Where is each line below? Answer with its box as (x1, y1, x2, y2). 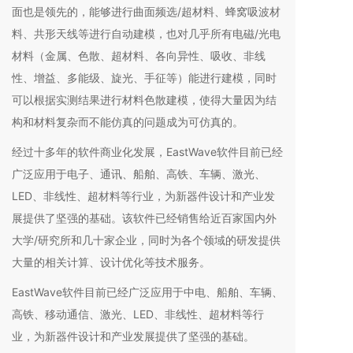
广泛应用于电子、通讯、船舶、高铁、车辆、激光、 (12, 166, 266, 180)
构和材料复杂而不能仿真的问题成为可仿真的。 (12, 114, 243, 128)
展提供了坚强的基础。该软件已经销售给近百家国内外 (12, 210, 277, 225)
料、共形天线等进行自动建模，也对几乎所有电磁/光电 (12, 26, 281, 40)
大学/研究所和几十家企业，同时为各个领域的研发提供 (12, 232, 281, 247)
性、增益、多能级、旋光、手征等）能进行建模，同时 (12, 70, 277, 84)
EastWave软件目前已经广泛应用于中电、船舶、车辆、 (12, 284, 283, 299)
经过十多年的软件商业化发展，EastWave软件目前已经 (12, 144, 283, 158)
